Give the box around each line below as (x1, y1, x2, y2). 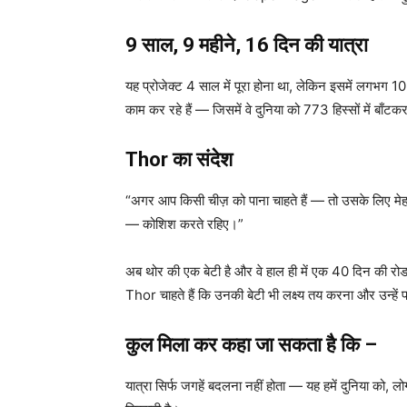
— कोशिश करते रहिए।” (125, 215, 243, 233)
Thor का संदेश (125, 148, 233, 172)
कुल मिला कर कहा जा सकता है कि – (125, 333, 377, 357)
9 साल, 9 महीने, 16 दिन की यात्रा (125, 34, 368, 57)
